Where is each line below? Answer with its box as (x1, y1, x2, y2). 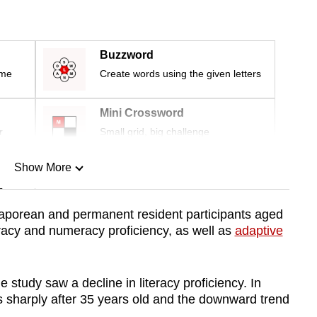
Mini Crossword (100, 107, 184, 120)
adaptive (234, 224, 283, 238)
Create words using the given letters (100, 68, 261, 80)
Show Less (14, 234, 71, 246)
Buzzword (100, 49, 154, 62)
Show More (13, 161, 71, 174)
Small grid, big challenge (100, 126, 209, 138)
